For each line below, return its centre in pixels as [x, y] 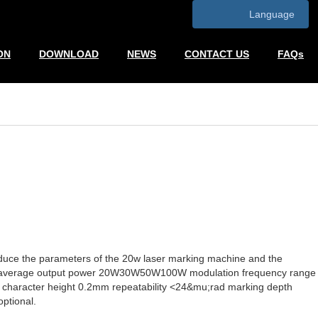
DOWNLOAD [69, 54]
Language [272, 14]
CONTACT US [217, 54]
